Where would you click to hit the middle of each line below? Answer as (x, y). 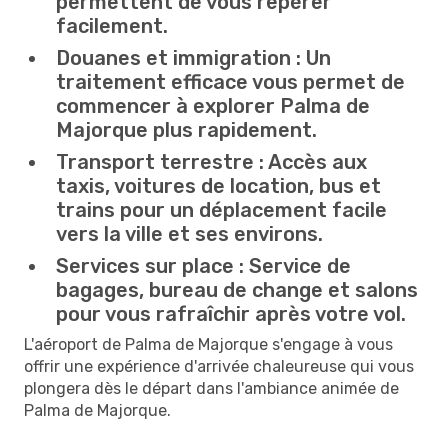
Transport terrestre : (160, 161)
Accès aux (315, 161)
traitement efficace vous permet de (230, 81)
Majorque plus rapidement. (186, 129)
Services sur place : (150, 265)
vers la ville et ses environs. (189, 233)
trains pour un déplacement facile (221, 209)
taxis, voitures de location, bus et (218, 185)
